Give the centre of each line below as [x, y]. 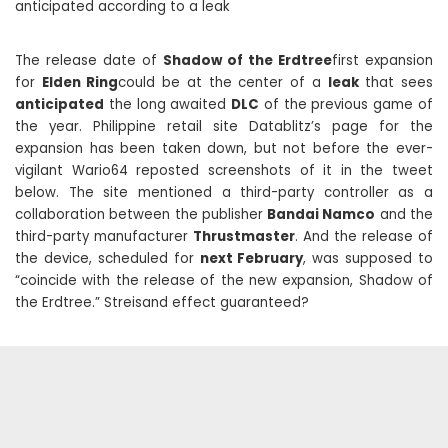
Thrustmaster [244, 236]
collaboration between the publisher [141, 214]
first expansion [382, 60]
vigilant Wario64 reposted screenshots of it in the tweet [224, 170]
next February [251, 258]
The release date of [89, 60]
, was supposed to [368, 258]
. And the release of [364, 236]
